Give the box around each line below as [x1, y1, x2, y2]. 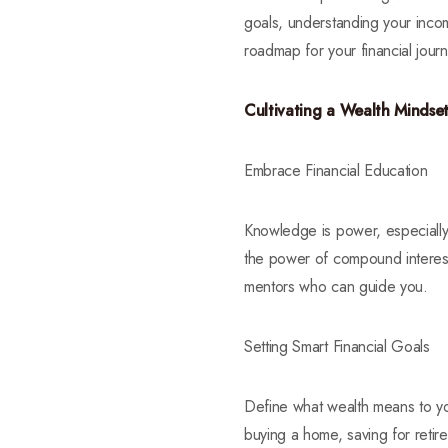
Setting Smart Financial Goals [244, 335, 430, 358]
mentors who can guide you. [244, 275, 428, 298]
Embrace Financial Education [244, 159, 428, 182]
